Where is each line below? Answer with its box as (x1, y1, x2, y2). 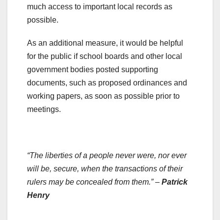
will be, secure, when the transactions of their (27, 164, 183, 173)
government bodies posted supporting (27, 65, 158, 74)
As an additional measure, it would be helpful (27, 38, 183, 47)
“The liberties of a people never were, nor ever (27, 151, 187, 160)
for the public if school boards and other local (27, 52, 182, 60)
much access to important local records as (27, 2, 172, 11)
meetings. (27, 105, 65, 113)
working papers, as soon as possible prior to (27, 91, 180, 100)
